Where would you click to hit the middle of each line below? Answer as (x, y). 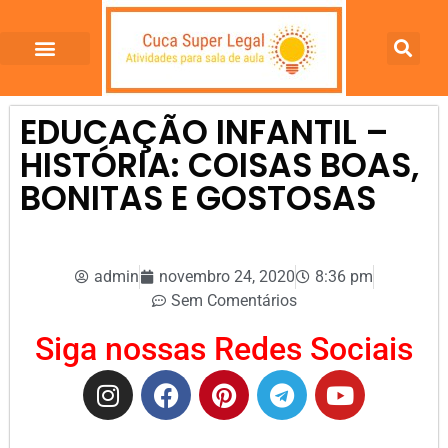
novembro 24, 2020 (226, 276)
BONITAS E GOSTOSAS (198, 198)
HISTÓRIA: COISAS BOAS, (219, 165)
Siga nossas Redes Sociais (224, 349)
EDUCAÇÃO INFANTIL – (204, 132)
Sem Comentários (233, 300)
